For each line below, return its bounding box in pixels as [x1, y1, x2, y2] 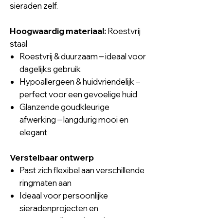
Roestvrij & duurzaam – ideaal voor [19, 51, 146, 61]
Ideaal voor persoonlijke [19, 190, 108, 200]
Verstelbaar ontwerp [10, 152, 94, 163]
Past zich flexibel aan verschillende [19, 164, 145, 175]
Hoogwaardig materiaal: [10, 25, 106, 36]
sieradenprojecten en [19, 202, 98, 213]
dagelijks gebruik [19, 63, 81, 74]
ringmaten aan [19, 177, 72, 188]
